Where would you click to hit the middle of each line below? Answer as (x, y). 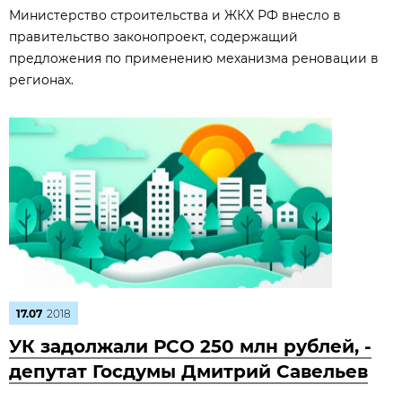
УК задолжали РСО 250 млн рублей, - (190, 346)
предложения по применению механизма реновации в (194, 58)
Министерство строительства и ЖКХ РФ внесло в (175, 15)
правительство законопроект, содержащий (153, 37)
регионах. (41, 80)
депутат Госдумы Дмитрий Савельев (188, 371)
